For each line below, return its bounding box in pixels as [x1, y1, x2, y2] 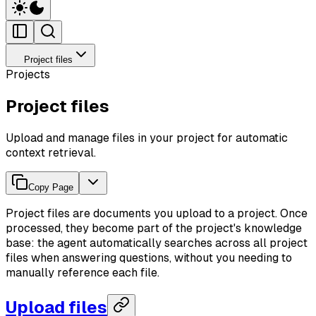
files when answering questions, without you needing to [6, 250, 292, 265]
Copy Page [28, 181, 73, 193]
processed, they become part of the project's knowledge [6, 221, 302, 235]
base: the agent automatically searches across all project [6, 236, 308, 250]
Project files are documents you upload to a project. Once [6, 206, 308, 220]
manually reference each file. [6, 265, 159, 279]
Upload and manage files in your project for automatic [6, 130, 288, 145]
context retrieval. [6, 145, 96, 159]
